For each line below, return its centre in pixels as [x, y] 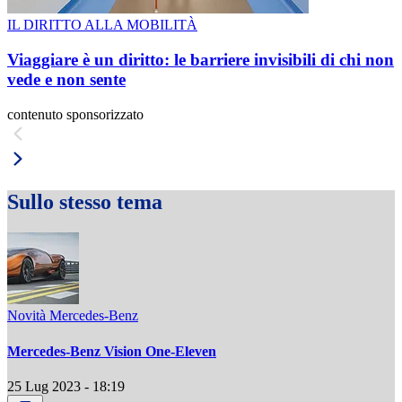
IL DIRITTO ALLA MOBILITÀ [102, 25]
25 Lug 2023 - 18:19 [66, 386]
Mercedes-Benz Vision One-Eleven [112, 351]
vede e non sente [66, 79]
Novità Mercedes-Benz [73, 316]
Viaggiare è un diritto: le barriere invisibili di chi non [201, 59]
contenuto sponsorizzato [75, 114]
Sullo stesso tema [85, 202]
